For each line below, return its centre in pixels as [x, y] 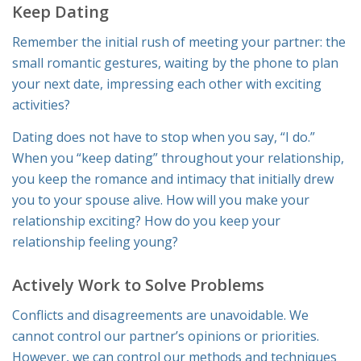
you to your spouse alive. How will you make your [161, 199]
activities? [41, 105]
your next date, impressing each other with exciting [167, 84]
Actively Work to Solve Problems [138, 284]
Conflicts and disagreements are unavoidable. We [160, 315]
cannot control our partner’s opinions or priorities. [166, 336]
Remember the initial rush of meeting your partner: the [179, 42]
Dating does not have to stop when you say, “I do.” [164, 137]
